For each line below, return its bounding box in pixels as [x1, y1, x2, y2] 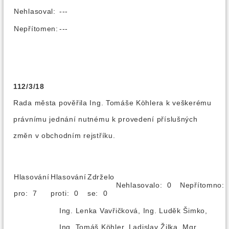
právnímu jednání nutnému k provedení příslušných [13, 115, 198, 123]
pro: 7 [14, 189, 45, 197]
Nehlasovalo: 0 [116, 181, 179, 189]
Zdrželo [87, 173, 115, 181]
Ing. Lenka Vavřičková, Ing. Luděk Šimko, [59, 207, 208, 215]
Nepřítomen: [14, 25, 58, 33]
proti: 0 [51, 189, 86, 197]
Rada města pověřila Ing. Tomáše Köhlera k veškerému [13, 99, 212, 107]
